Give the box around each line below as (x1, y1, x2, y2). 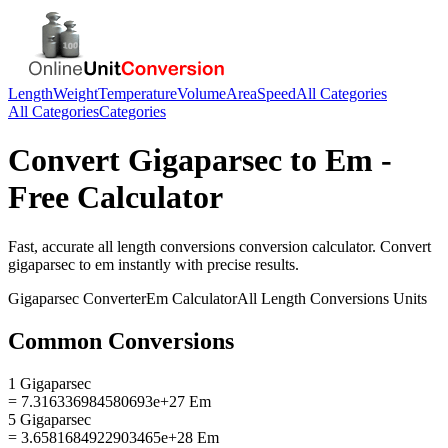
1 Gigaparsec (8, 374, 91, 392)
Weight (53, 85, 98, 102)
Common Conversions (8, 327, 234, 354)
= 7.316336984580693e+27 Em (8, 392, 211, 410)
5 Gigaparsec (8, 410, 91, 428)
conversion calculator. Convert (235, 237, 431, 255)
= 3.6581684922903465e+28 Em (8, 428, 219, 446)
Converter (79, 289, 146, 307)
